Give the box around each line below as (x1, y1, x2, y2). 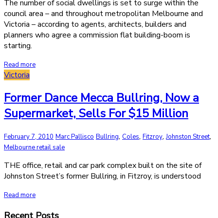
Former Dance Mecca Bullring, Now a (4, 90, 199, 106)
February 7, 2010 (4, 132, 54, 142)
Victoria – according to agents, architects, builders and (4, 19, 186, 30)
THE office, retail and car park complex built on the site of (4, 160, 201, 171)
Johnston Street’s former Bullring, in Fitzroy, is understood (4, 171, 201, 182)
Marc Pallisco (55, 132, 94, 142)
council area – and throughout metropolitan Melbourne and (4, 8, 203, 19)
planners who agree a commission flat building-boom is (4, 30, 190, 41)
